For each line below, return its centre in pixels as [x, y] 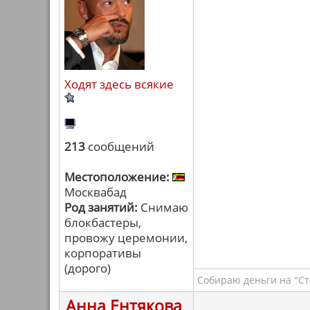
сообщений [120, 146]
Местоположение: [117, 177]
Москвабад [95, 192]
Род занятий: [101, 207]
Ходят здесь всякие [119, 84]
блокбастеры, [103, 222]
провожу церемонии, [126, 238]
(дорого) [88, 268]
